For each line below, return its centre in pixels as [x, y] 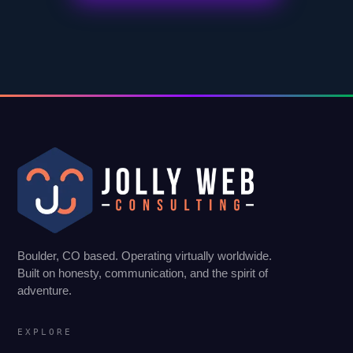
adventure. [45, 290]
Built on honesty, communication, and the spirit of [143, 273]
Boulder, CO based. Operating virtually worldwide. [145, 255]
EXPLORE [45, 332]
